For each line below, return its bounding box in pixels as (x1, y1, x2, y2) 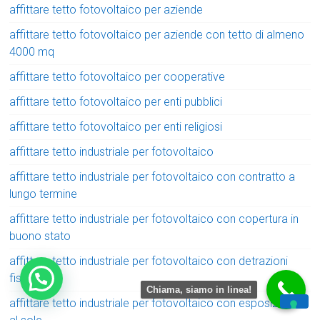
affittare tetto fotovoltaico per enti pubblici (9, 94, 223, 109)
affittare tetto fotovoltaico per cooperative (9, 69, 226, 84)
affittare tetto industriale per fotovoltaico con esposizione (9, 296, 300, 310)
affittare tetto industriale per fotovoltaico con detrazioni (9, 254, 289, 268)
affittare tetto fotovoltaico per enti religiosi (9, 119, 223, 134)
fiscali (9, 271, 39, 285)
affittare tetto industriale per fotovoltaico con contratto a (9, 169, 296, 184)
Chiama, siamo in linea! (146, 284, 251, 295)
